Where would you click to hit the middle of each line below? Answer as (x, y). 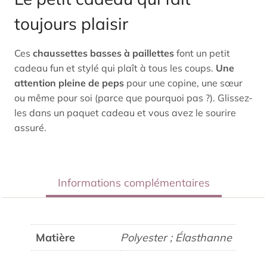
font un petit (202, 53)
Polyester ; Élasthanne (176, 237)
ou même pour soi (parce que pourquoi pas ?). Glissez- (133, 97)
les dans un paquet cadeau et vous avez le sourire (125, 112)
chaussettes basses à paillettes (103, 53)
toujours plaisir (71, 23)
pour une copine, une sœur (183, 83)
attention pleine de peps (69, 83)
